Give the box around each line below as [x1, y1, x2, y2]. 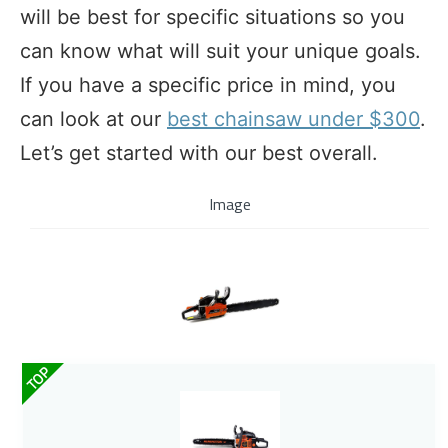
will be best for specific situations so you [20, 5, 405, 30]
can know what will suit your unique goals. [20, 39, 421, 64]
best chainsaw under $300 [167, 107, 420, 132]
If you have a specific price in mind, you [20, 73, 396, 98]
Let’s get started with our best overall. [20, 141, 378, 166]
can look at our [20, 107, 167, 132]
